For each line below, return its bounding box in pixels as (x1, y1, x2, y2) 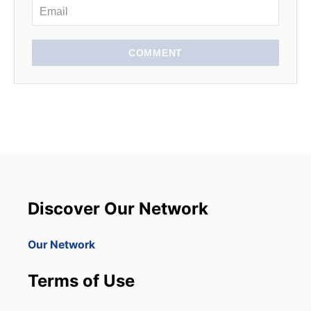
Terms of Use (28, 271, 135, 292)
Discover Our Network (28, 199, 208, 219)
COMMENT (128, 47, 183, 59)
